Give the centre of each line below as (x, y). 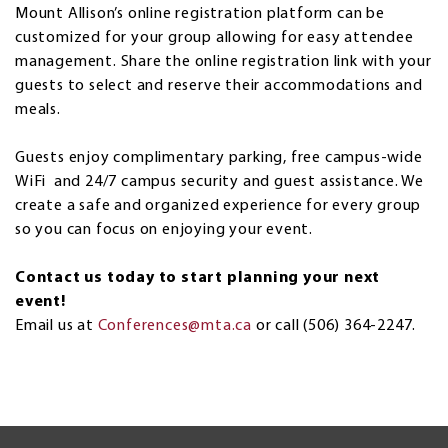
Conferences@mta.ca (175, 325)
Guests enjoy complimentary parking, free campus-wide (219, 157)
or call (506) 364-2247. (334, 325)
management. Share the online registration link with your (223, 61)
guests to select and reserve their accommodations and (219, 85)
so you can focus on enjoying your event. (164, 229)
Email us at (56, 325)
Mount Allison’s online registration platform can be (200, 13)
